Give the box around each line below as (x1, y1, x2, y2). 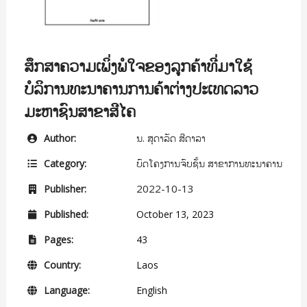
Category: (40, 156, 86, 170)
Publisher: (40, 182, 86, 195)
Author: (40, 131, 76, 145)
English (133, 283, 167, 297)
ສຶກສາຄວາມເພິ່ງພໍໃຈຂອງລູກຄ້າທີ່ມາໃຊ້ (23, 53, 252, 77)
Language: (40, 283, 90, 297)
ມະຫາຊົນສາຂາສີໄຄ (23, 99, 136, 122)
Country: (40, 258, 81, 271)
